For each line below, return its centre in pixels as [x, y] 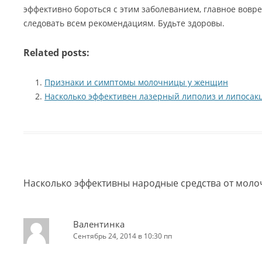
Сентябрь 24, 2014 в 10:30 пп [123, 236]
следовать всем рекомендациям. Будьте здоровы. [124, 23]
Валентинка [99, 224]
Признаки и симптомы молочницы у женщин [136, 82]
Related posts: [56, 53]
